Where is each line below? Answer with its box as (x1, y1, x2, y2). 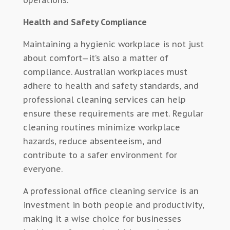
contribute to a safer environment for (23, 150, 177, 161)
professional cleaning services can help (23, 94, 186, 105)
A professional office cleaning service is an (23, 186, 199, 197)
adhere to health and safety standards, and (23, 81, 199, 91)
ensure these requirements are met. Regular (23, 108, 203, 119)
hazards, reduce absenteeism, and (23, 136, 162, 147)
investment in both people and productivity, (23, 200, 204, 210)
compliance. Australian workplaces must (23, 67, 187, 78)
